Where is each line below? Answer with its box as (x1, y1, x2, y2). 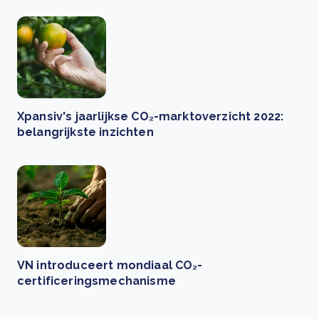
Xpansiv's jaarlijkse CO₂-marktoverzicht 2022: (17, 110, 284, 123)
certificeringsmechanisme (17, 274, 176, 288)
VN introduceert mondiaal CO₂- (17, 258, 203, 272)
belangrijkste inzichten (17, 125, 154, 139)
